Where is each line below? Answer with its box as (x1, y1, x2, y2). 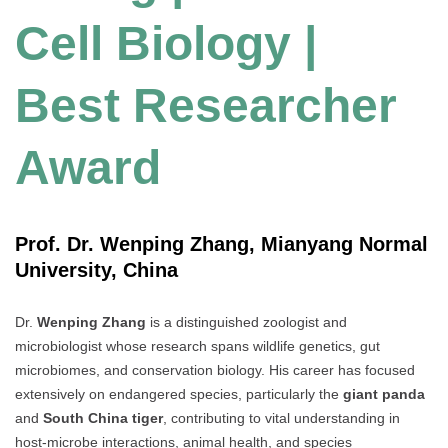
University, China (15, 259, 178, 282)
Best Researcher (15, 79, 397, 133)
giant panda (343, 385, 425, 402)
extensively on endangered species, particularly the (15, 385, 343, 402)
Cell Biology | (15, 17, 317, 71)
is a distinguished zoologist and (146, 313, 347, 330)
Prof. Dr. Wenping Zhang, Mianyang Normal (15, 233, 428, 256)
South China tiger (43, 409, 163, 426)
